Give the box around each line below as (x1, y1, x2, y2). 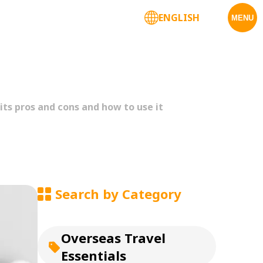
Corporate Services (41, 12, 122, 23)
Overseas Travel (61, 229, 166, 247)
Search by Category (55, 185, 181, 203)
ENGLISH (159, 11, 200, 24)
